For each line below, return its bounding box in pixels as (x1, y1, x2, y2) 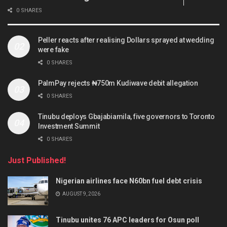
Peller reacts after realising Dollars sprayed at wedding (38, 36, 214, 45)
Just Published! (8, 156, 66, 166)
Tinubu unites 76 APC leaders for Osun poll (56, 216, 199, 224)
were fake (38, 46, 69, 54)
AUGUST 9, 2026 (61, 191, 100, 197)
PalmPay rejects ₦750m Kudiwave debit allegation (38, 79, 198, 88)
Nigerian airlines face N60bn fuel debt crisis (56, 177, 202, 185)
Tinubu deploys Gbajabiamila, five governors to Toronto (38, 112, 215, 121)
